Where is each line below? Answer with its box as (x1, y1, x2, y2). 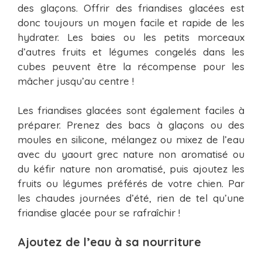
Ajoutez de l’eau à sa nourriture (18, 234, 201, 249)
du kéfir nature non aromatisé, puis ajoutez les (18, 163, 244, 175)
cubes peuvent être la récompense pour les (18, 60, 244, 73)
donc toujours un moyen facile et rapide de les (18, 16, 244, 29)
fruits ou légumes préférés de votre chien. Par (18, 177, 244, 190)
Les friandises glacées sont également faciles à (18, 104, 244, 117)
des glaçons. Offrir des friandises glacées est (18, 1, 244, 14)
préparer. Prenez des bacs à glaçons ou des (18, 119, 244, 132)
